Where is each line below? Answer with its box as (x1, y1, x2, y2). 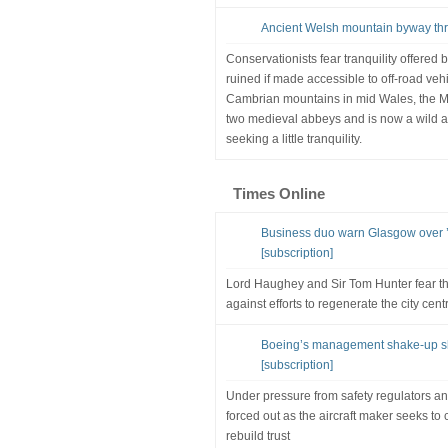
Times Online (232, 184, 325, 202)
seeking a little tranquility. (225, 131, 362, 146)
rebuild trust (225, 428, 290, 443)
